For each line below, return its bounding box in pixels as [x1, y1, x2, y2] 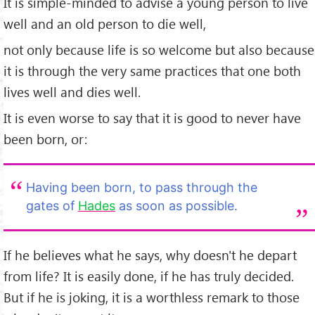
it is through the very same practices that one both [4, 62, 301, 80]
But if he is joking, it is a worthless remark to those [4, 288, 300, 306]
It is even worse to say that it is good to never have [4, 108, 301, 127]
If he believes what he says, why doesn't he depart [4, 245, 297, 264]
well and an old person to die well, [4, 15, 206, 33]
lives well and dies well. [4, 83, 141, 101]
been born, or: [4, 129, 87, 148]
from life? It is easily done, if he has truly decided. [4, 266, 294, 285]
